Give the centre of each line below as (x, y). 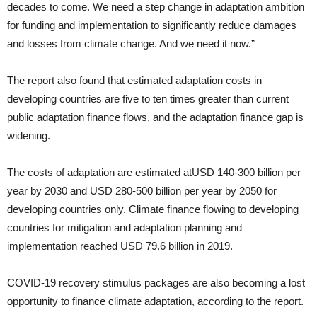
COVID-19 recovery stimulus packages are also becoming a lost (156, 283)
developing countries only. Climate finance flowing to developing (153, 209)
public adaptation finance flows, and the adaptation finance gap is (155, 117)
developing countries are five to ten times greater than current (148, 99)
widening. (29, 136)
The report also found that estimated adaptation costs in (134, 80)
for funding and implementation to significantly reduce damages (152, 25)
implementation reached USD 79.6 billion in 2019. (120, 246)
